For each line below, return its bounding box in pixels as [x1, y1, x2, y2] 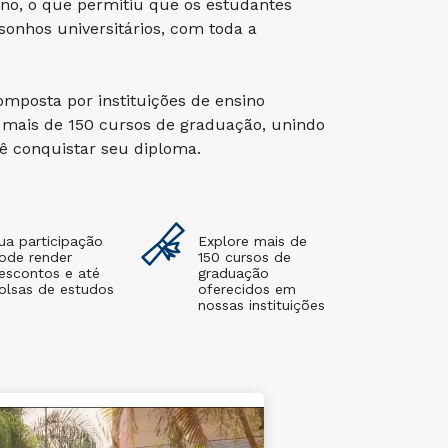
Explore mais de [198, 233, 307, 249]
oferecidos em [198, 281, 296, 297]
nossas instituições [198, 297, 325, 313]
